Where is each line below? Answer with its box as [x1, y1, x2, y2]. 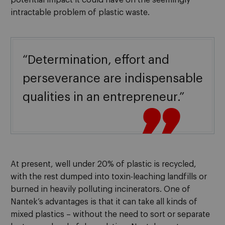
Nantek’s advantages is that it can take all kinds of [11, 197, 197, 206]
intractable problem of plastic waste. [11, 8, 150, 17]
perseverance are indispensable [23, 72, 203, 84]
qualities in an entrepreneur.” [23, 90, 184, 103]
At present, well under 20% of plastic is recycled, [11, 160, 196, 168]
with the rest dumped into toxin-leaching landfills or [11, 172, 207, 181]
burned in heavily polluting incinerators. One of [11, 185, 190, 193]
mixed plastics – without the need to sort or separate [11, 210, 210, 218]
